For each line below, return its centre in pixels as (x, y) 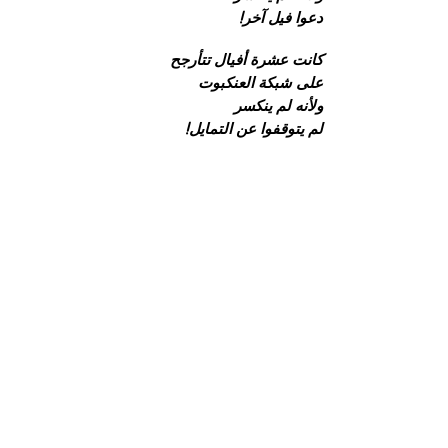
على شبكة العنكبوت (260, 82)
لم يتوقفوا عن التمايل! (254, 128)
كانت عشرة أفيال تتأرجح (246, 59)
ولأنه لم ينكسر (278, 105)
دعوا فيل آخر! (281, 17)
